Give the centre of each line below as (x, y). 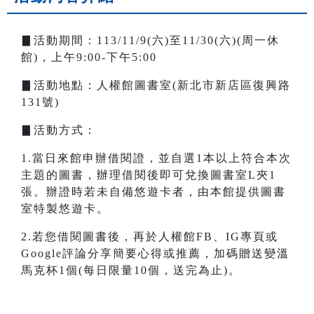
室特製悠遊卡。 (65, 209)
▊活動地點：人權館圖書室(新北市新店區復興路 (156, 86)
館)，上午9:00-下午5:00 (89, 57)
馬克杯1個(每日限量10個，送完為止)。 (131, 271)
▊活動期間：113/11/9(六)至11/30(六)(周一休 (150, 41)
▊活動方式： (59, 130)
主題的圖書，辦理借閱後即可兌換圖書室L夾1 (149, 175)
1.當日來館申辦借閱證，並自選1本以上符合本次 (156, 158)
